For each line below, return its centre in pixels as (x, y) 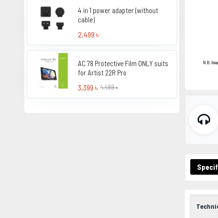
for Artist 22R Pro (102, 72)
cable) (87, 19)
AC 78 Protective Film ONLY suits (123, 63)
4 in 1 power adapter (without (118, 10)
